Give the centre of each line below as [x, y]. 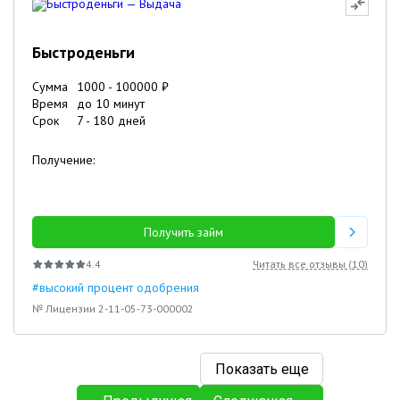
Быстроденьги [83, 52]
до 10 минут [111, 104]
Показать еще [262, 369]
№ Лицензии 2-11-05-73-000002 [113, 308]
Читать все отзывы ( [302, 264]
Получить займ [184, 232]
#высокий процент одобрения [116, 287]
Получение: [63, 160]
